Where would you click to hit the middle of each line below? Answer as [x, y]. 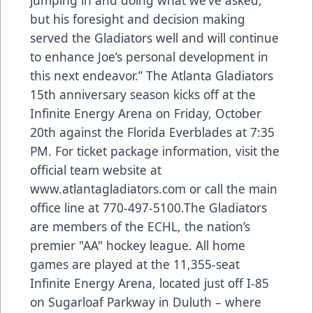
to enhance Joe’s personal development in [149, 56]
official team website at [96, 169]
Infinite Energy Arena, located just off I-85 [150, 283]
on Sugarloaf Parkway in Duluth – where [146, 301]
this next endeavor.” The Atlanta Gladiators [152, 75]
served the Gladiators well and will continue [154, 37]
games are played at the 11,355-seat [135, 264]
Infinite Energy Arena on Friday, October [146, 113]
